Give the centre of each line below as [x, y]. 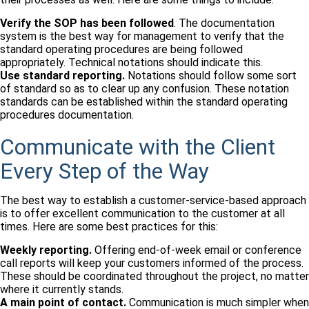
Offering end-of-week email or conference [197, 250]
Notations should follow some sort [211, 76]
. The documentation [224, 23]
